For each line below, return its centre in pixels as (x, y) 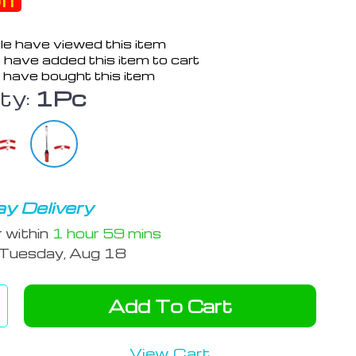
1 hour (76, 233)
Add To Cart (170, 306)
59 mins (132, 233)
